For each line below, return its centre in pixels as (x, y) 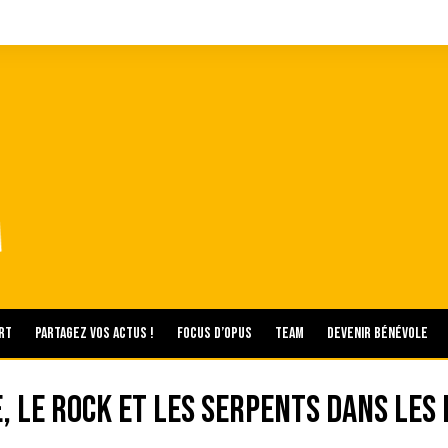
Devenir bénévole (377, 334)
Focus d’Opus (214, 334)
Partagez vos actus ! (94, 334)
